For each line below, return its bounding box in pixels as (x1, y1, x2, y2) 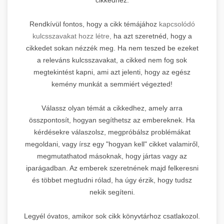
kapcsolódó (158, 19, 195, 28)
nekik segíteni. (89, 187, 135, 196)
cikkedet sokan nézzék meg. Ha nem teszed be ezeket (25, 43, 198, 52)
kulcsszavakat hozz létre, (32, 31, 113, 40)
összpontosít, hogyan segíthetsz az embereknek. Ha (29, 115, 195, 124)
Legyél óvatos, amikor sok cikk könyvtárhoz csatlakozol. (24, 211, 200, 220)
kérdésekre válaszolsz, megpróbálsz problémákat (33, 127, 190, 136)
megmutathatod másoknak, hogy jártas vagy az (37, 151, 187, 160)
